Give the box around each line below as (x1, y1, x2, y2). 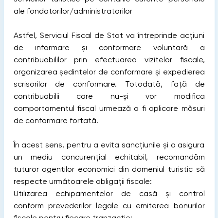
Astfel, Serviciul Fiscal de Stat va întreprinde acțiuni (13, 31, 205, 40)
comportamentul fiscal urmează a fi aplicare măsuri (13, 104, 205, 113)
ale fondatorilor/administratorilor (13, 6, 132, 16)
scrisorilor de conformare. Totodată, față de (13, 79, 205, 89)
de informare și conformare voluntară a (13, 43, 205, 52)
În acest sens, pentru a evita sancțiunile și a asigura (13, 140, 205, 149)
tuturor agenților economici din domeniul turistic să (13, 164, 205, 174)
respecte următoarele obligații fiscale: (13, 177, 152, 186)
